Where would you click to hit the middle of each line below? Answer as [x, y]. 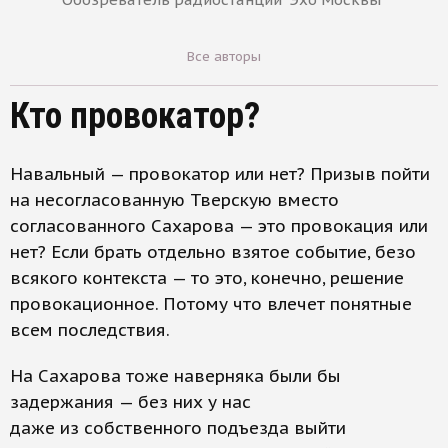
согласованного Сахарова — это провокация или [219, 226]
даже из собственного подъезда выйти [178, 428]
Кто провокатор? [135, 116]
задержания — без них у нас [130, 402]
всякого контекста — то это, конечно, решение [207, 278]
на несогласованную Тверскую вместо [174, 200]
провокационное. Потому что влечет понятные [211, 304]
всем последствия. [90, 330]
